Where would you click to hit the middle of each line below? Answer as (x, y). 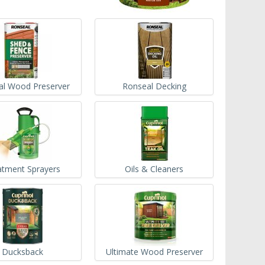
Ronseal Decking (154, 86)
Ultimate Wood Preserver (154, 251)
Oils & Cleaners (154, 169)
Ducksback (22, 251)
